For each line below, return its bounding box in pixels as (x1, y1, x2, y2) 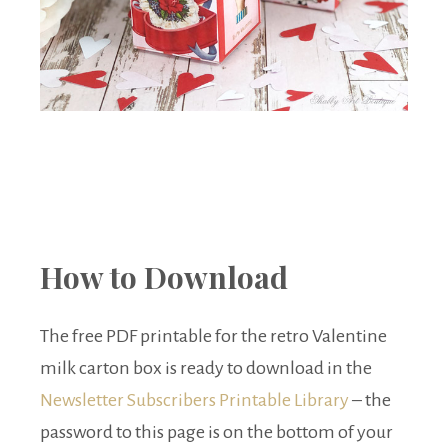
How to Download (40, 257, 288, 298)
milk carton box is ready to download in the (40, 358, 372, 379)
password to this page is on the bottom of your (40, 422, 393, 443)
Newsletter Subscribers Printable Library (40, 390, 349, 411)
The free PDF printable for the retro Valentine (40, 326, 387, 347)
